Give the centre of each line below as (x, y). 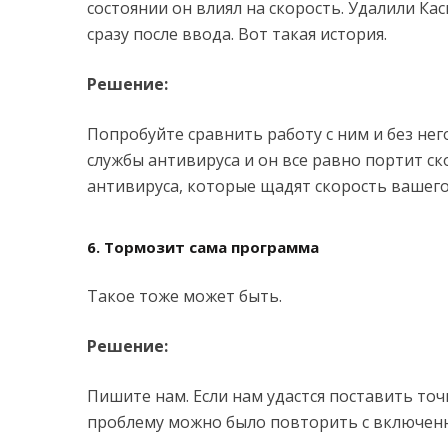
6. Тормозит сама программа (203, 247)
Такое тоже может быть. (184, 296)
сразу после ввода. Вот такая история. (237, 34)
